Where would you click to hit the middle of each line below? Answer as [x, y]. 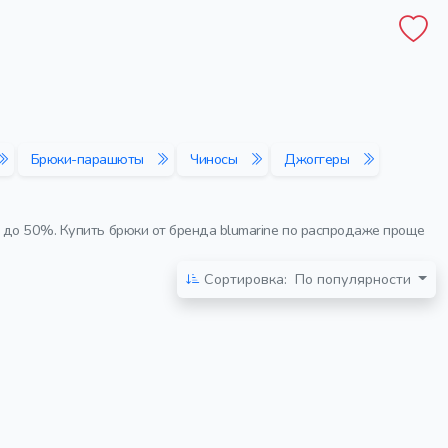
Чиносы [214, 159]
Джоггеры [317, 159]
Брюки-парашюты [87, 159]
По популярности [352, 279]
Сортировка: [245, 279]
